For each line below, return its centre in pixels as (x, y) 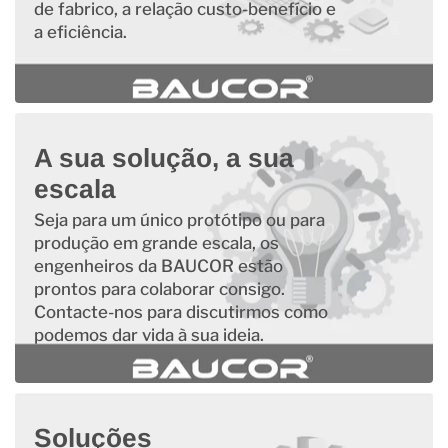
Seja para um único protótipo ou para (179, 219)
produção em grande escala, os (156, 242)
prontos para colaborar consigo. (159, 288)
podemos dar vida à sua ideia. (148, 334)
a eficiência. (80, 31)
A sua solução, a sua (163, 157)
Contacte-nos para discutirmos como (180, 311)
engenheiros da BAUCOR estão (158, 265)
